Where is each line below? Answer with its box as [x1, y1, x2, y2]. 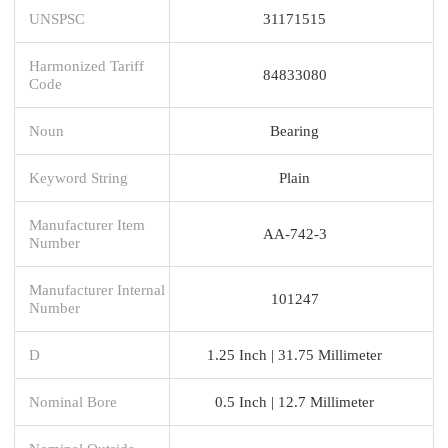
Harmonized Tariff [29, 56, 144, 74]
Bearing [270, 121, 319, 139]
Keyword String [29, 168, 128, 186]
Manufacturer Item [29, 215, 145, 233]
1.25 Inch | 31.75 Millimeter [207, 345, 382, 363]
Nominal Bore [29, 392, 117, 410]
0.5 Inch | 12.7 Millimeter [215, 392, 374, 410]
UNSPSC [29, 9, 85, 27]
